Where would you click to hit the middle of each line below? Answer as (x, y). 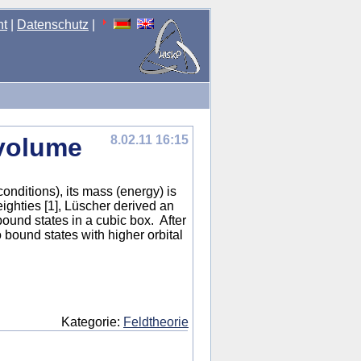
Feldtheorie (156, 322)
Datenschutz (53, 25)
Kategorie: (92, 322)
